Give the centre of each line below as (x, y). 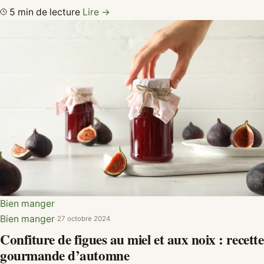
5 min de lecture (45, 12)
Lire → (96, 12)
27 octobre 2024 (84, 219)
